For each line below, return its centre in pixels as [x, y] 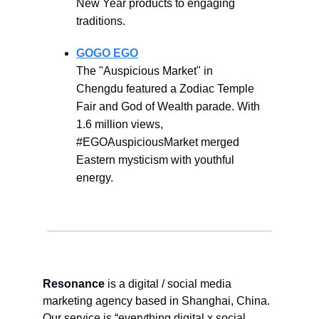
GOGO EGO [107, 53]
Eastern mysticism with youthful [155, 159]
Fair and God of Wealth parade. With [168, 106]
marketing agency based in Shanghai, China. [156, 300]
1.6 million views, [120, 124]
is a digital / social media [168, 283]
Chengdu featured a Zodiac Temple [165, 88]
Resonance [74, 283]
